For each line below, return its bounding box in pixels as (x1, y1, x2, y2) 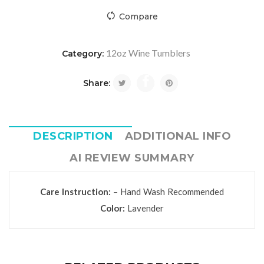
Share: (83, 78, 110, 88)
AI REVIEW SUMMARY (70, 151, 194, 164)
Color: (100, 203, 125, 213)
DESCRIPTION (33, 130, 113, 143)
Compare (118, 11, 158, 22)
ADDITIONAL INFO (124, 130, 231, 143)
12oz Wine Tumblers (106, 47, 190, 58)
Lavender (125, 203, 164, 213)
